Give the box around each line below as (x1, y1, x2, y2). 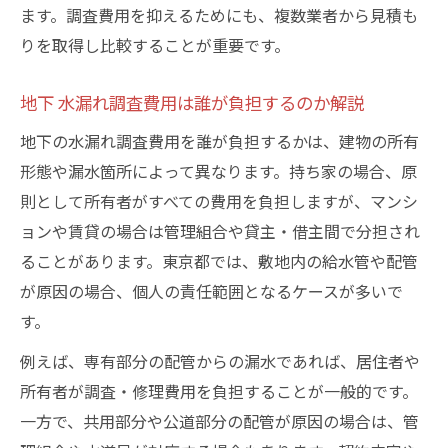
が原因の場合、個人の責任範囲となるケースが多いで (20, 279, 403, 303)
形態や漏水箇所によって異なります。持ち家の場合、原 (20, 159, 417, 183)
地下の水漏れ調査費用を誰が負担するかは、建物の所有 (20, 129, 419, 153)
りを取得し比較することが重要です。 (20, 33, 290, 57)
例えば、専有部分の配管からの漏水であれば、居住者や (20, 349, 420, 373)
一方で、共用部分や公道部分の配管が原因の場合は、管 (20, 409, 419, 433)
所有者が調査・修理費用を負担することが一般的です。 (20, 379, 418, 403)
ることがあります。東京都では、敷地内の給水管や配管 (20, 249, 418, 273)
